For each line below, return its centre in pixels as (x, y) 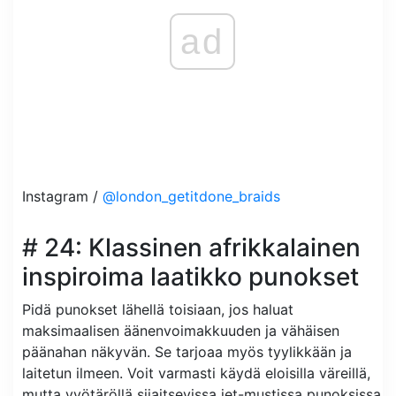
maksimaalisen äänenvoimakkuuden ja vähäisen (181, 330)
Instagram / (62, 196)
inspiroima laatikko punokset (190, 276)
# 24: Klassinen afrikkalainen (191, 247)
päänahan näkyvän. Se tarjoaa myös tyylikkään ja (187, 351)
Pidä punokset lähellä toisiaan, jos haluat (158, 309)
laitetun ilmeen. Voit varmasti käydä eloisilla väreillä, (196, 373)
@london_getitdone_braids (191, 196)
